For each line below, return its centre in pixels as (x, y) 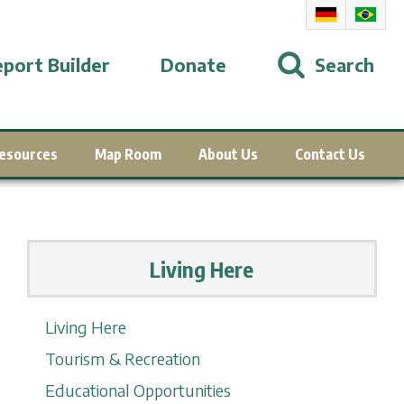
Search (344, 64)
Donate (193, 64)
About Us (228, 155)
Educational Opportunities (138, 390)
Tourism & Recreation (122, 358)
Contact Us (330, 155)
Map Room (128, 155)
